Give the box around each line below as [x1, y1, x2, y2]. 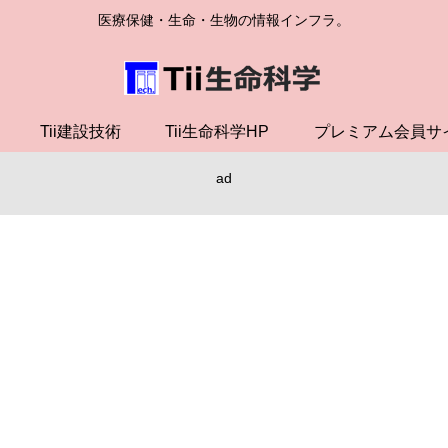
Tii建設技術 [39, 122, 121, 140]
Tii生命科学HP [165, 122, 270, 140]
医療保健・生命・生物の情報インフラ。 [98, 12, 350, 29]
